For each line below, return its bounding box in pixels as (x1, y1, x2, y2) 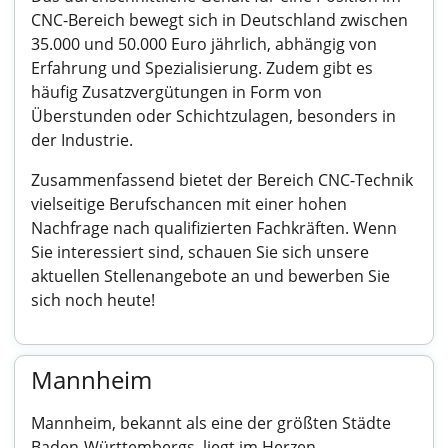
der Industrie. (31, 129, 133, 151)
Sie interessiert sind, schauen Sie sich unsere (31, 241, 369, 263)
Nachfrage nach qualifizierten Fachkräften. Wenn (31, 217, 397, 239)
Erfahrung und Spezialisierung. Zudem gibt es (31, 57, 373, 79)
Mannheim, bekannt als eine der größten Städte (31, 412, 391, 434)
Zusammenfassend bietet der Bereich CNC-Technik (31, 169, 413, 191)
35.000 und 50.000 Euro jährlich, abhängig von (31, 33, 377, 55)
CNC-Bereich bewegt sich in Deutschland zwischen (31, 9, 408, 31)
